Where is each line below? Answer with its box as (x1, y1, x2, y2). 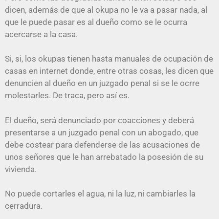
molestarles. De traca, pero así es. (5, 90, 130, 101)
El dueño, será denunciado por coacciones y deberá (5, 115, 194, 125)
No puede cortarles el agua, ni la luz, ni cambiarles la (5, 189, 196, 199)
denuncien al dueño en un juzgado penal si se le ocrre (5, 78, 199, 88)
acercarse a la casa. (5, 29, 78, 39)
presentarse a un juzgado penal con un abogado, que (5, 127, 198, 137)
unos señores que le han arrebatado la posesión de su (5, 152, 203, 162)
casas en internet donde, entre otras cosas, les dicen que (5, 66, 214, 76)
